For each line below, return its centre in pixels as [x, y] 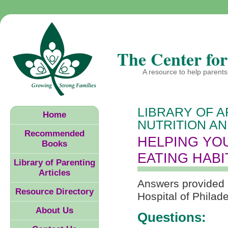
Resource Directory [54, 192]
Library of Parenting [54, 163]
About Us [54, 211]
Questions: [172, 218]
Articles [54, 173]
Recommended [54, 134]
